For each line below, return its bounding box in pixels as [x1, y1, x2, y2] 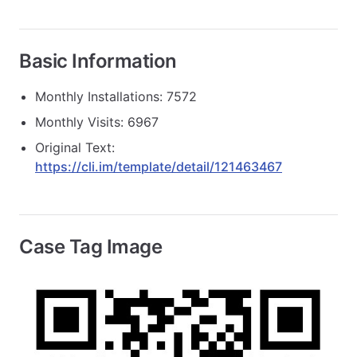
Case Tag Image [19, 235, 163, 258]
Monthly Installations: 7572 [35, 88, 197, 104]
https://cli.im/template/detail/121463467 [35, 159, 282, 175]
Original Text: [35, 139, 115, 155]
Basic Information [19, 49, 177, 73]
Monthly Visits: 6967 [35, 114, 159, 130]
